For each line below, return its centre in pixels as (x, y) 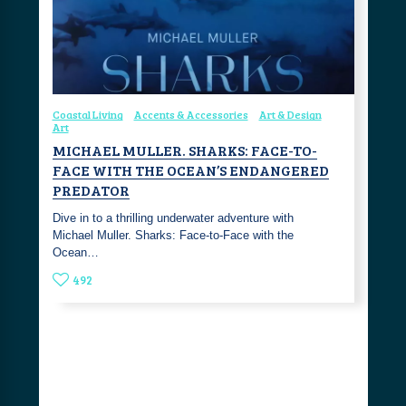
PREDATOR (91, 189)
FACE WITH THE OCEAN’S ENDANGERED (190, 169)
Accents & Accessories (191, 114)
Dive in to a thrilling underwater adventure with (173, 217)
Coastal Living (87, 114)
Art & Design (290, 114)
